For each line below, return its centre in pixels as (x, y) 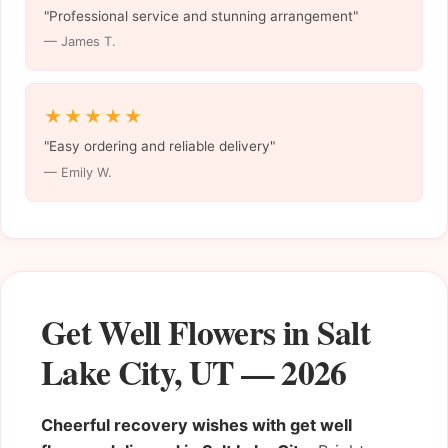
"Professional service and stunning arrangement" (200, 15)
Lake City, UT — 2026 (194, 371)
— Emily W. (77, 173)
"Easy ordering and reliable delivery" (159, 146)
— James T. (79, 42)
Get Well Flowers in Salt (205, 331)
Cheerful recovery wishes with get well (196, 424)
